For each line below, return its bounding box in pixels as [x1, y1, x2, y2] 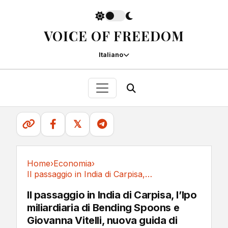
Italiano [99, 51, 123, 59]
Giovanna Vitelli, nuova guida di [27, 214, 178, 226]
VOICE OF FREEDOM [44, 27, 184, 45]
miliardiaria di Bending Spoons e [27, 202, 180, 214]
